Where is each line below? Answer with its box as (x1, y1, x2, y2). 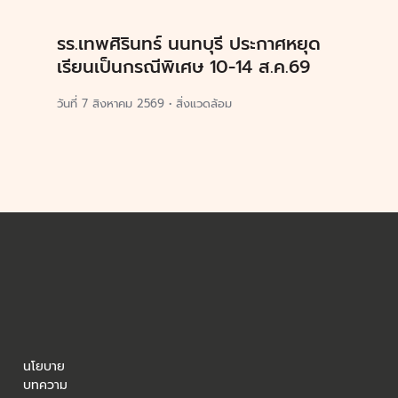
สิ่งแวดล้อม (176, 94, 232, 112)
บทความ (23, 375, 68, 394)
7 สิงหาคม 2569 (82, 94, 164, 112)
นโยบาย (23, 356, 65, 376)
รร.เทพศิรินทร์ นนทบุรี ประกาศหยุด (57, 29, 321, 57)
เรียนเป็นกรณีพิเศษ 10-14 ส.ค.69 (57, 52, 310, 80)
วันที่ (57, 94, 82, 112)
